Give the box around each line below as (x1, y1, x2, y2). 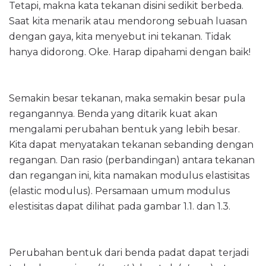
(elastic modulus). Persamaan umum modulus (9, 185, 230, 197)
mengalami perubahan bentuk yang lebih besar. (9, 123, 240, 135)
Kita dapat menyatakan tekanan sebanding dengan (9, 138, 254, 150)
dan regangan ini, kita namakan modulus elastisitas (9, 169, 249, 181)
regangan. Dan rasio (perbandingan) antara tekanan (9, 154, 255, 166)
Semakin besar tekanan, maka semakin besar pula (9, 92, 245, 104)
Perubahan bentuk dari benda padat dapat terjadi (9, 246, 249, 258)
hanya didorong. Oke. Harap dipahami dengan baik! (9, 46, 251, 58)
